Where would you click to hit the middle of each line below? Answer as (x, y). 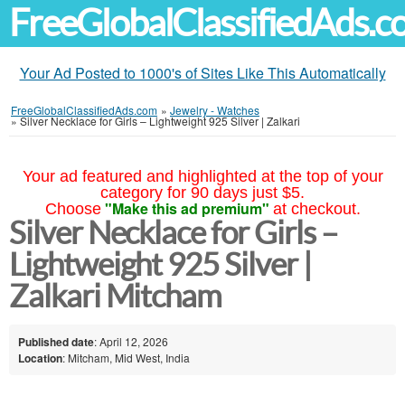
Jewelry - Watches (215, 110)
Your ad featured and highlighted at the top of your (202, 176)
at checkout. (316, 209)
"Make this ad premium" (187, 208)
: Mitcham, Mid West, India (126, 357)
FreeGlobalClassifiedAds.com (84, 110)
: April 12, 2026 (131, 341)
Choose (73, 209)
